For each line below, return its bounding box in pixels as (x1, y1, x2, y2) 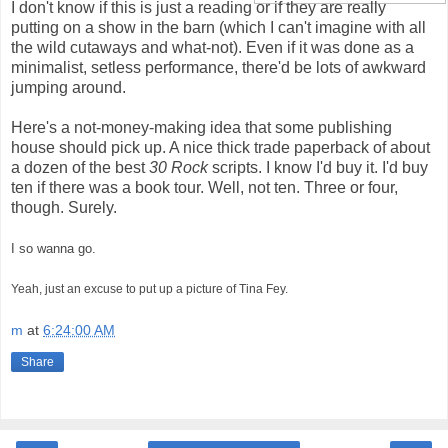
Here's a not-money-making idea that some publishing (11, 118, 392, 136)
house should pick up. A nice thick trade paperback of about (11, 138, 430, 156)
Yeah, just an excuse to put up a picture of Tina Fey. (11, 281, 288, 296)
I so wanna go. (11, 240, 96, 256)
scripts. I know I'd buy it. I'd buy (208, 158, 428, 176)
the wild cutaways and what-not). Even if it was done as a (11, 38, 414, 56)
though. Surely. (11, 198, 117, 216)
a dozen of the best (11, 158, 149, 176)
